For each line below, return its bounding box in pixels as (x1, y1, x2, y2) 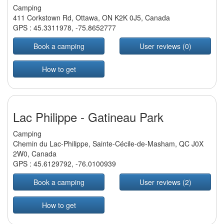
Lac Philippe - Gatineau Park (13, 108, 163, 126)
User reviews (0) (139, 41, 191, 51)
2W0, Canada (13, 148, 56, 159)
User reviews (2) (139, 177, 191, 187)
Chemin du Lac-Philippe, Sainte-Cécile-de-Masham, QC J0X (13, 138, 203, 149)
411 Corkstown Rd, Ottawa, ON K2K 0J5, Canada (13, 12, 170, 23)
